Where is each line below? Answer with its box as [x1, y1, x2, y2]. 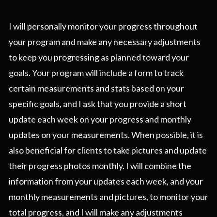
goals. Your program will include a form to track [9, 67, 184, 78]
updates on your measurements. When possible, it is [9, 129, 203, 140]
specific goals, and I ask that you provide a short [9, 98, 186, 109]
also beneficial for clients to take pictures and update [9, 145, 207, 156]
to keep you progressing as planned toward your [9, 52, 189, 63]
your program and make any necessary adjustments [9, 36, 201, 47]
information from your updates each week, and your [9, 176, 203, 187]
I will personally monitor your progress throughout [9, 21, 198, 32]
